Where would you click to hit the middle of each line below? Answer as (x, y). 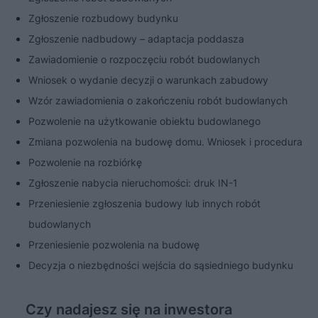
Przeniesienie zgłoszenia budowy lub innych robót (144, 204)
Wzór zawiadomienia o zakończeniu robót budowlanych (158, 101)
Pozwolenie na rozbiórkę (85, 163)
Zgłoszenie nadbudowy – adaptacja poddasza (136, 39)
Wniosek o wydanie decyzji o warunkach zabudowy (148, 80)
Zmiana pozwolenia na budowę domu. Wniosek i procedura (165, 142)
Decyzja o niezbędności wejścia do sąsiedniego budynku (161, 265)
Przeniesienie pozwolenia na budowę (114, 245)
